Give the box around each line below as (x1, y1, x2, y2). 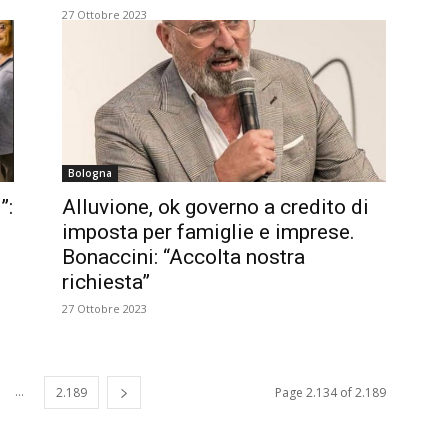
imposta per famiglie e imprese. (62, 220, 355, 244)
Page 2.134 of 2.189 (275, 384, 386, 401)
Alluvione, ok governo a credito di (62, 195, 369, 219)
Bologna (68, 166, 112, 180)
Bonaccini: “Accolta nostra (62, 245, 305, 269)
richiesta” (62, 270, 150, 294)
